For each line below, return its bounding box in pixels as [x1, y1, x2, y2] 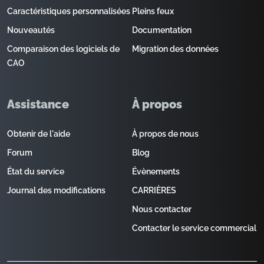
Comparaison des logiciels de [7, 44, 120, 54]
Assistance [7, 97, 69, 111]
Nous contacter [132, 204, 192, 214]
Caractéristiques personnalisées [7, 6, 130, 16]
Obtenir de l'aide [7, 129, 70, 138]
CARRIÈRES [132, 186, 176, 195]
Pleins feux [132, 6, 174, 16]
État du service [7, 167, 64, 176]
